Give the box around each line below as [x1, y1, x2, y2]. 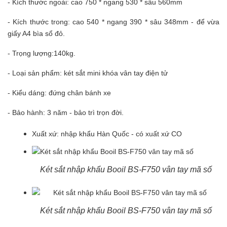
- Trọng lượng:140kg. [8, 49, 75, 58]
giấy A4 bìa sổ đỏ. [8, 29, 65, 38]
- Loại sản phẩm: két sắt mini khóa [8, 69, 120, 78]
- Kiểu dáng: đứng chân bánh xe [8, 89, 111, 97]
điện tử [145, 69, 168, 78]
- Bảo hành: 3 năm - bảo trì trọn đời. [8, 108, 124, 117]
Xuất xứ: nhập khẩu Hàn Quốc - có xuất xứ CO [32, 130, 182, 138]
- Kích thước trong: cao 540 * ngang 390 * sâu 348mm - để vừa [8, 18, 219, 26]
